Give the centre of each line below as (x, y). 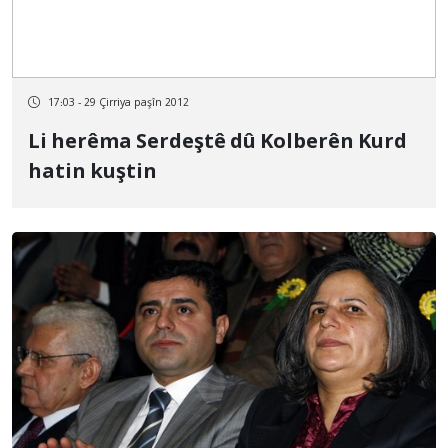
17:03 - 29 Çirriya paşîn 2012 (118, 103)
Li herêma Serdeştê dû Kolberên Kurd (217, 143)
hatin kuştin (92, 173)
